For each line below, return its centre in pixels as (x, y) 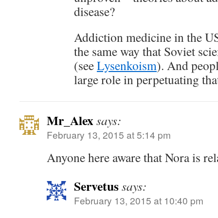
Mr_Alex (70, 120)
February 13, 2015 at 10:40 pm (139, 200)
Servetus (96, 186)
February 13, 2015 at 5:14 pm (109, 135)
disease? (94, 11)
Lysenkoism (127, 65)
